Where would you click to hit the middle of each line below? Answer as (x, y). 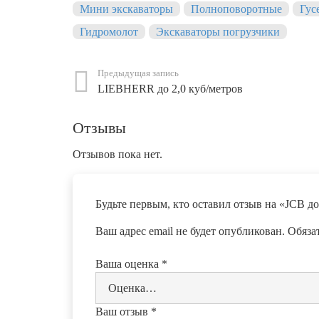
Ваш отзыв (123, 311)
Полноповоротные (236, 9)
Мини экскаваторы (126, 9)
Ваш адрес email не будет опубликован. (190, 231)
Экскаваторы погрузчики (218, 32)
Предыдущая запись (138, 74)
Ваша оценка (129, 264)
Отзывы (99, 128)
